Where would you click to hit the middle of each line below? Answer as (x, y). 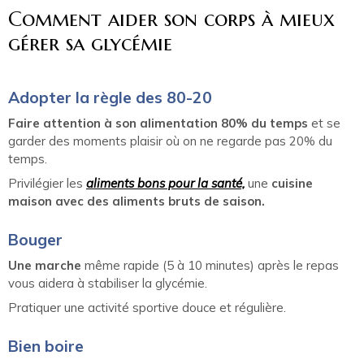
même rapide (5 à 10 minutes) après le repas (210, 266)
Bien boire (46, 347)
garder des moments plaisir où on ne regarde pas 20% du (170, 141)
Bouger (35, 240)
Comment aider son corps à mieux (171, 19)
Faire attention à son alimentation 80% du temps (158, 123)
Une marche (45, 266)
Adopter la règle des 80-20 (110, 98)
